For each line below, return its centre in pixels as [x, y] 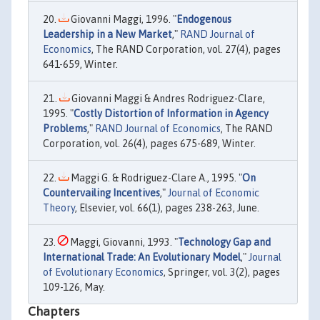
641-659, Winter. [80, 64]
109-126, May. [74, 287]
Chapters [54, 311]
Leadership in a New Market [107, 34]
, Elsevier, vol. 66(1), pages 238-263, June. [167, 207]
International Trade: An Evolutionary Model [142, 257]
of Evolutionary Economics [103, 272]
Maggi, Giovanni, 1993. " [123, 242]
